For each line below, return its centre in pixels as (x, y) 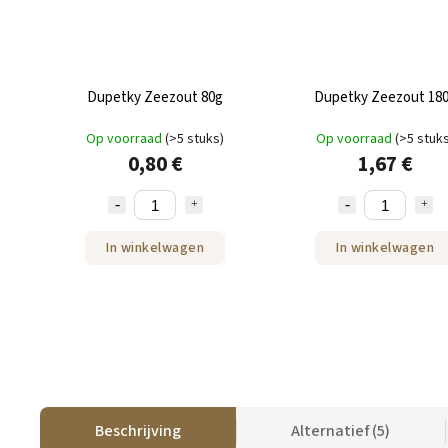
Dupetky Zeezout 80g (155, 98)
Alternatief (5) (340, 431)
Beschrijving (138, 431)
